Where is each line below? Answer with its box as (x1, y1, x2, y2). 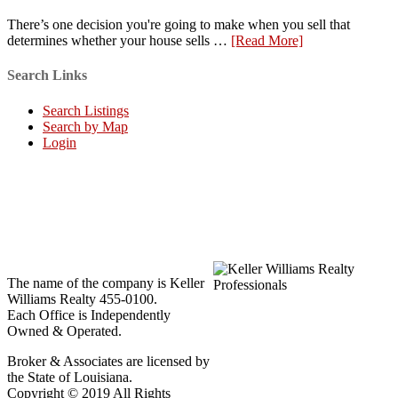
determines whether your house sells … (7, 33, 231, 49)
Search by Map (43, 118, 128, 134)
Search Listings (43, 102, 129, 118)
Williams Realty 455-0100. (7, 291, 157, 306)
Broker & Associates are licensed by (7, 353, 210, 369)
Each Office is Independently (7, 306, 171, 322)
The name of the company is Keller (7, 275, 204, 291)
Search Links (7, 68, 87, 84)
